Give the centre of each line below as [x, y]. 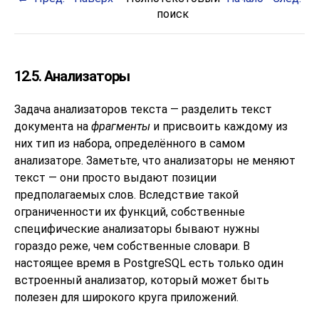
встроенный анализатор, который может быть [142, 280]
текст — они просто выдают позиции [115, 178]
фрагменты [121, 126]
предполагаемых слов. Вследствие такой [126, 195]
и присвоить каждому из [219, 126]
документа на [53, 126]
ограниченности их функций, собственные [130, 212]
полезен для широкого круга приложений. [126, 297]
